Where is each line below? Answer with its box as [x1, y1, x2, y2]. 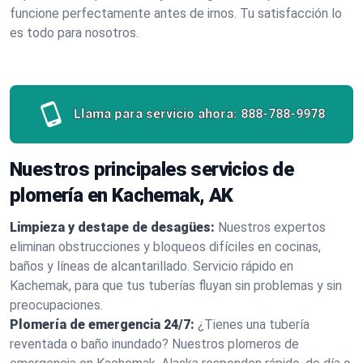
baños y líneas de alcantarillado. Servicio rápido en [10, 258, 293, 274]
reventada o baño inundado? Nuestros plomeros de [10, 336, 299, 352]
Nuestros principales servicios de [10, 158, 294, 181]
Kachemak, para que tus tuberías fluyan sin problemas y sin [10, 278, 342, 293]
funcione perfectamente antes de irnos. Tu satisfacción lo [10, 6, 342, 21]
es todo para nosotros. [10, 25, 139, 41]
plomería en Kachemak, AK [10, 184, 233, 207]
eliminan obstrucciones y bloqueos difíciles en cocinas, [10, 239, 321, 254]
